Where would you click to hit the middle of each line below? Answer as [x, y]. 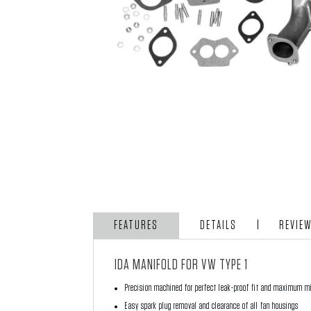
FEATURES [136, 225]
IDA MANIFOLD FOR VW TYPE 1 [182, 264]
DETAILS [219, 225]
